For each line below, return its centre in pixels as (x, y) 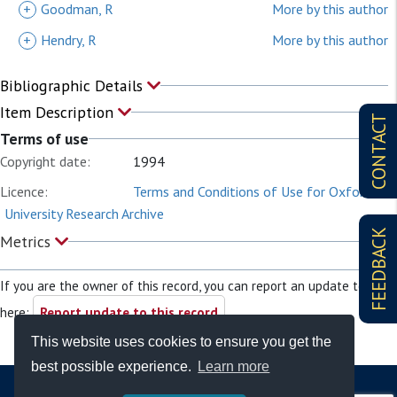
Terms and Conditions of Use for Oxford (252, 191)
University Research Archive (84, 214)
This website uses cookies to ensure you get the (182, 341)
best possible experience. (113, 367)
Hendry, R (69, 40)
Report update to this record (129, 312)
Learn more (234, 367)
